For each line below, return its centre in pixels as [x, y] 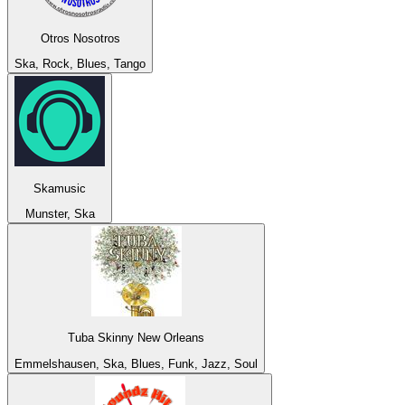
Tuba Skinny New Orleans [136, 338]
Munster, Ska [60, 213]
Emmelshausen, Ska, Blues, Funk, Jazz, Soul [136, 363]
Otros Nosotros [80, 38]
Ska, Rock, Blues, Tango [80, 64]
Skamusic [60, 188]
